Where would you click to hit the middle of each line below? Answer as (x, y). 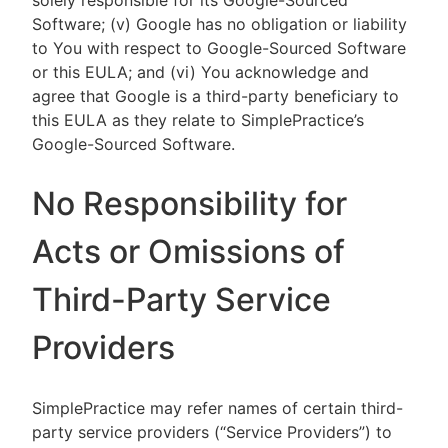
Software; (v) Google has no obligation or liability (219, 24)
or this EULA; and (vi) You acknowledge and (200, 72)
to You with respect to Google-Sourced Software (219, 48)
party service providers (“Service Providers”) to (212, 432)
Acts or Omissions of (188, 251)
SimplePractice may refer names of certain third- (217, 408)
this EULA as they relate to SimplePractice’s (198, 120)
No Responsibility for (189, 203)
